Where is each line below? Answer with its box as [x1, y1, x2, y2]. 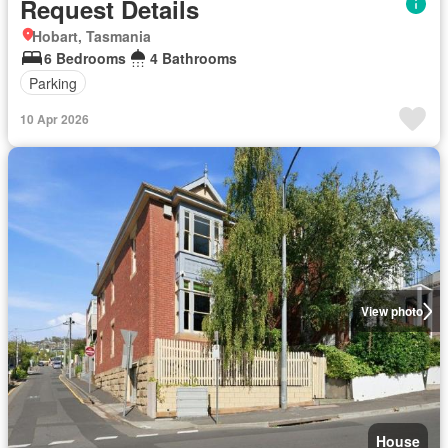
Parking [29, 72, 77, 93]
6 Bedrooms [44, 48, 126, 68]
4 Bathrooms [150, 48, 237, 68]
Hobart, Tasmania [32, 26, 151, 46]
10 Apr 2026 [20, 110, 89, 128]
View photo [360, 302, 423, 320]
